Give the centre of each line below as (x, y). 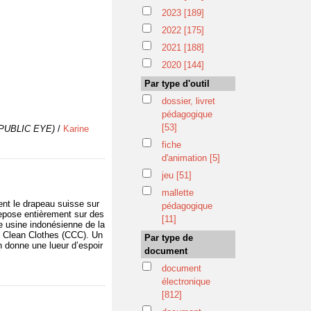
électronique (186, 281)
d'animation (186, 158)
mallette (178, 193)
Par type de (169, 238)
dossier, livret (188, 101)
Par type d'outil (177, 84)
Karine (76, 129)
